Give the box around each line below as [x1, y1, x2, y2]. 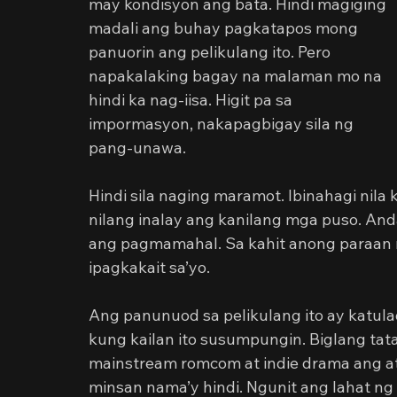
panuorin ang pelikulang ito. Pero [89, 42, 334, 62]
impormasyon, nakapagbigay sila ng [89, 113, 357, 134]
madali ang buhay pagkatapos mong [89, 18, 362, 38]
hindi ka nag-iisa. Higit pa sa [89, 90, 296, 110]
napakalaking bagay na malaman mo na [89, 66, 385, 86]
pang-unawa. [89, 137, 186, 158]
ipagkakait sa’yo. [89, 257, 210, 277]
